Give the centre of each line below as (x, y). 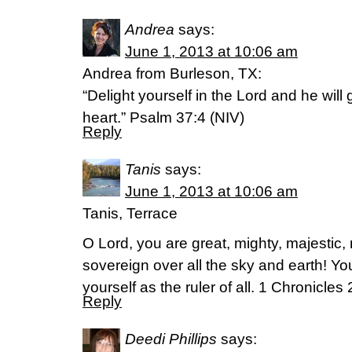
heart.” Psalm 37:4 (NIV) (163, 117)
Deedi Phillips (171, 339)
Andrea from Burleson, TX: (172, 73)
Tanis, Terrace (130, 213)
